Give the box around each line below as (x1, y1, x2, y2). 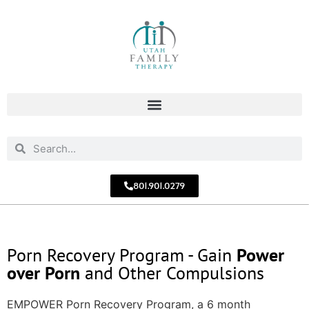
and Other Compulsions (80, 261, 264, 284)
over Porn (7, 261, 80, 284)
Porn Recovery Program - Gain (7, 243, 237, 266)
